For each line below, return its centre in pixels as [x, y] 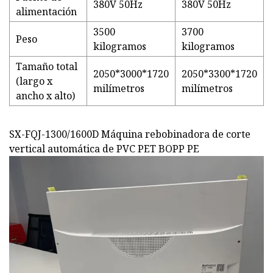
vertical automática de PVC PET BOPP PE [104, 149]
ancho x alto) [45, 96]
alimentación [46, 12]
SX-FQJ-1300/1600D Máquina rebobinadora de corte [130, 134]
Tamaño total [47, 67]
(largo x [34, 81]
